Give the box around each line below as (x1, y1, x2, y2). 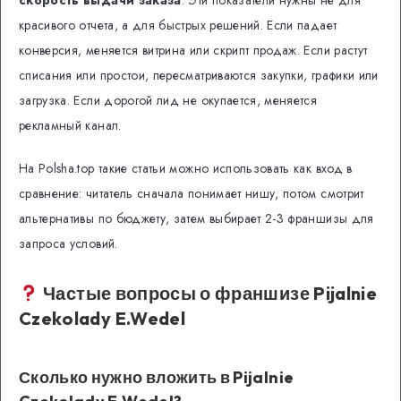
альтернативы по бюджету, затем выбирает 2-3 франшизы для (19, 209, 374, 228)
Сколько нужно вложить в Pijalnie (19, 366, 294, 388)
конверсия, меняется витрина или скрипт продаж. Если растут (19, 40, 368, 59)
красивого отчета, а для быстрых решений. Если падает (19, 15, 337, 34)
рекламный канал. (19, 115, 122, 134)
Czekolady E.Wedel (19, 306, 185, 329)
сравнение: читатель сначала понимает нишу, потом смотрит (19, 184, 364, 203)
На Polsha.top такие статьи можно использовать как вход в (19, 159, 353, 178)
